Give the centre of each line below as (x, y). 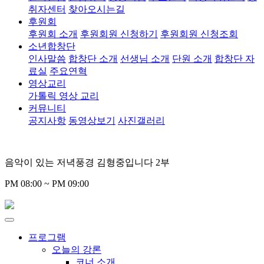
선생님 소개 (145, 58)
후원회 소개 (53, 34)
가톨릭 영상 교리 (64, 95)
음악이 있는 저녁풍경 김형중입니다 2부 (87, 162)
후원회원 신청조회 (199, 34)
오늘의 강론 (77, 249)
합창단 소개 (93, 58)
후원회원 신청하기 (119, 34)
